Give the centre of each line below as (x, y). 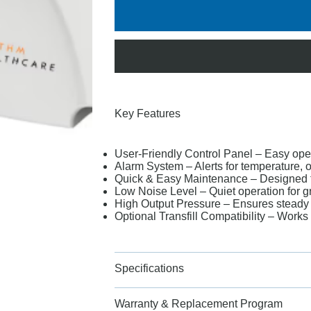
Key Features (147, 113)
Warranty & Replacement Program (198, 303)
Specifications (149, 268)
